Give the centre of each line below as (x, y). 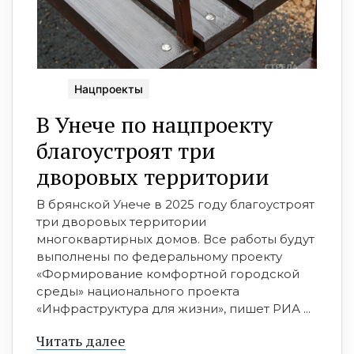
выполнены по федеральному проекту (159, 256)
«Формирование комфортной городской (168, 273)
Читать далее (81, 340)
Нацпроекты (109, 88)
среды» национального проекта (138, 291)
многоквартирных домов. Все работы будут (175, 239)
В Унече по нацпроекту (154, 124)
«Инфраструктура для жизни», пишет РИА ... (173, 308)
